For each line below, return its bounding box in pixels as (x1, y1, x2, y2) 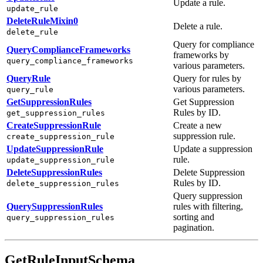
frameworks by (173, 49, 229, 60)
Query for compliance (173, 39, 254, 49)
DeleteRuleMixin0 (6, 15, 78, 26)
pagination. (173, 222, 214, 232)
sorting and (173, 211, 214, 222)
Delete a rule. (173, 21, 222, 31)
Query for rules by (173, 73, 241, 83)
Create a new (173, 120, 222, 130)
